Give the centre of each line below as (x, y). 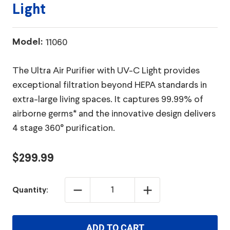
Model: (27, 42)
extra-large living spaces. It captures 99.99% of (108, 100)
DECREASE (91, 186)
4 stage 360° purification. (64, 128)
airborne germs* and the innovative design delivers (114, 114)
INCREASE (160, 186)
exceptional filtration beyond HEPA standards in (110, 85)
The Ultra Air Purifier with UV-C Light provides (106, 71)
